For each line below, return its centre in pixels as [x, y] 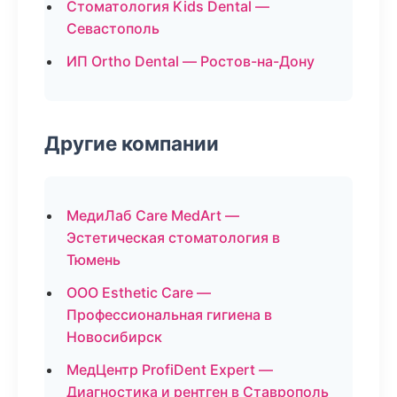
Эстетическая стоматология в [173, 237]
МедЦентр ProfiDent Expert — [170, 370]
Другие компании [132, 143]
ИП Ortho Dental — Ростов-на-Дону [191, 61]
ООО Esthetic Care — [139, 292]
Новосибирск [114, 337]
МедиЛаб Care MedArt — [153, 215]
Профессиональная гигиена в [169, 315]
